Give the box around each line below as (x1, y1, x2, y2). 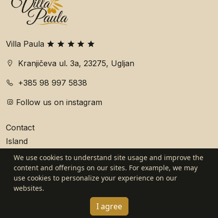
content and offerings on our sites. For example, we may (14, 163, 198, 172)
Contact (6, 123, 35, 132)
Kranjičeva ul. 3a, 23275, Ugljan (18, 58, 134, 68)
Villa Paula (6, 39, 47, 49)
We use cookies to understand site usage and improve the (14, 153, 203, 162)
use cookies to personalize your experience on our (14, 173, 177, 182)
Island (6, 136, 28, 146)
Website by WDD (6, 199, 61, 207)
